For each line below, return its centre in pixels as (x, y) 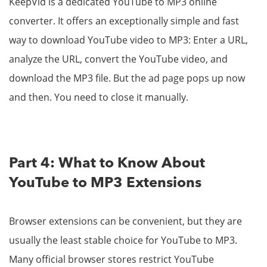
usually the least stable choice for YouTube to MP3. (123, 240)
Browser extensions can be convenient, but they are (125, 221)
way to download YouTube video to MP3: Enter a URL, (128, 40)
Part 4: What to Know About (107, 164)
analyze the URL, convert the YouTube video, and (118, 59)
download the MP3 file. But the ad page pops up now (127, 78)
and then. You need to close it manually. (99, 97)
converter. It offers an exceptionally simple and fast (124, 21)
